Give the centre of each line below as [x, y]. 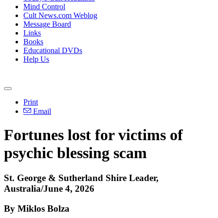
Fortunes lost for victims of [93, 135]
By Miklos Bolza [37, 208]
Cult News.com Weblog [60, 15]
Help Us [36, 59]
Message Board [47, 24]
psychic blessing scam [75, 153]
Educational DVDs [53, 50]
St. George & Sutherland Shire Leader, [81, 178]
